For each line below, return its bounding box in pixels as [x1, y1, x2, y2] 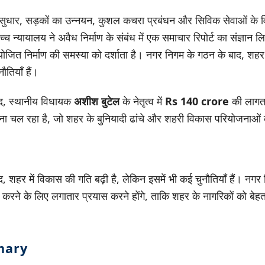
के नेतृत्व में [119, 94, 165, 109]
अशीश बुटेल [74, 94, 119, 109]
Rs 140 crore [165, 94, 229, 109]
